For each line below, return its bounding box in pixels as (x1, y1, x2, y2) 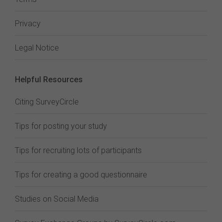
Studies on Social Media (15, 194, 99, 204)
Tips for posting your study (15, 121, 107, 131)
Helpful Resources (15, 75, 83, 84)
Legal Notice (15, 43, 59, 53)
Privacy (15, 19, 41, 28)
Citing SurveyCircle (15, 97, 79, 107)
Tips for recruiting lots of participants (15, 146, 142, 155)
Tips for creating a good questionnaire (15, 170, 147, 179)
